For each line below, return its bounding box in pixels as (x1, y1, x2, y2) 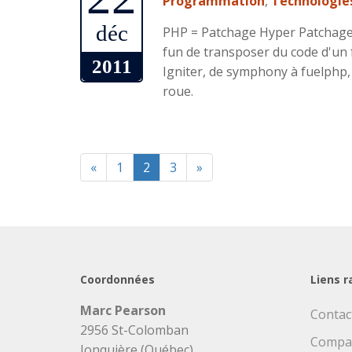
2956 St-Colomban (80, 321, 189, 339)
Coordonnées (80, 272, 155, 287)
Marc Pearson (80, 302, 166, 319)
